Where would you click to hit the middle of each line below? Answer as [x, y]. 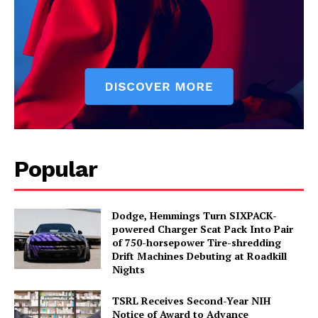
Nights [129, 269]
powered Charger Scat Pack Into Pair [203, 229]
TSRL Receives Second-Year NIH [192, 300]
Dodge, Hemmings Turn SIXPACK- [195, 215]
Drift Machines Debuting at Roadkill [200, 256]
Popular [56, 169]
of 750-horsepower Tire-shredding [197, 242]
